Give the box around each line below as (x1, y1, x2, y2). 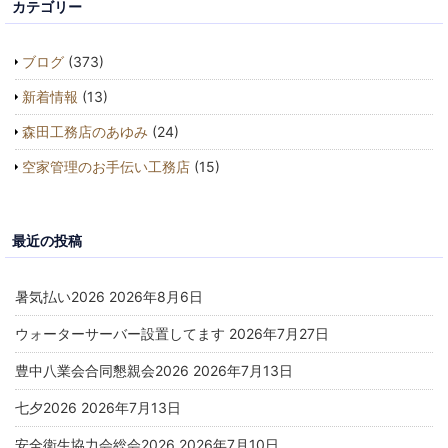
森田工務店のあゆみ (22, 122, 148, 140)
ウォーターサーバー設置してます (15, 324, 225, 342)
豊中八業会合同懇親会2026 (15, 361, 189, 379)
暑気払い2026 (15, 287, 105, 305)
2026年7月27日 (229, 324, 329, 342)
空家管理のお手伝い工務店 (22, 157, 190, 175)
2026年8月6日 (109, 287, 203, 305)
